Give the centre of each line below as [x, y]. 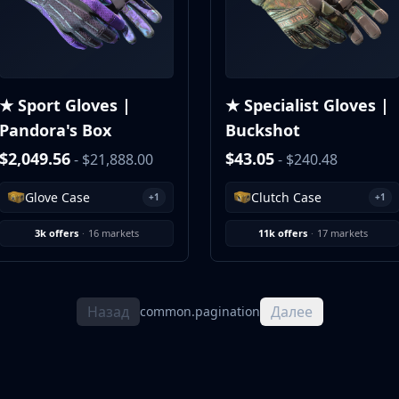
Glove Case [57, 197]
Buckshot [263, 130]
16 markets [113, 233]
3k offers [56, 233]
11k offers [282, 233]
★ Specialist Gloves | [307, 105]
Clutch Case [286, 197]
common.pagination [199, 311]
